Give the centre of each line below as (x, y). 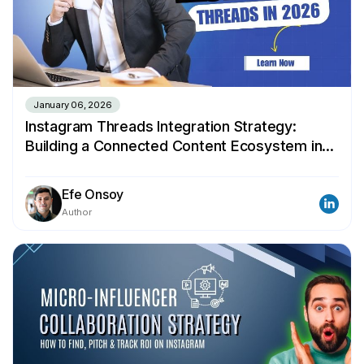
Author (77, 212)
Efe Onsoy (93, 195)
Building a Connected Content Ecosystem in (174, 146)
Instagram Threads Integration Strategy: (161, 127)
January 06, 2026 (73, 105)
